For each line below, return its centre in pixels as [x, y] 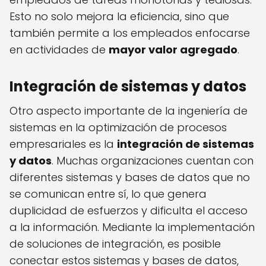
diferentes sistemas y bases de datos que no [130, 178]
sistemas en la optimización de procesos [118, 128]
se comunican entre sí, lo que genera [108, 194]
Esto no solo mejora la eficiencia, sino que [119, 17]
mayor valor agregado [173, 50]
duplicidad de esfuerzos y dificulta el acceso [129, 211]
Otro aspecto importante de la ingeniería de [129, 111]
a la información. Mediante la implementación [132, 227]
